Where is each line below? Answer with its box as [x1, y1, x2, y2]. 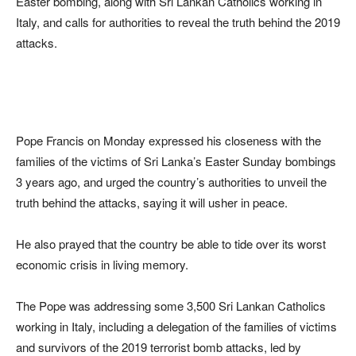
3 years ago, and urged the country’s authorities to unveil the [16, 173, 327, 191]
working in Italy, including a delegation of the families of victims [16, 318, 337, 335]
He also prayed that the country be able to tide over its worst [16, 235, 326, 253]
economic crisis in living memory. [16, 256, 188, 273]
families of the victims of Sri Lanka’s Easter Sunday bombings [16, 153, 336, 170]
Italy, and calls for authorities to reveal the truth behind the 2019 [16, 14, 340, 31]
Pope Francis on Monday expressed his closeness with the [16, 132, 321, 149]
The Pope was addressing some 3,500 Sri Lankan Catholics [16, 297, 326, 315]
